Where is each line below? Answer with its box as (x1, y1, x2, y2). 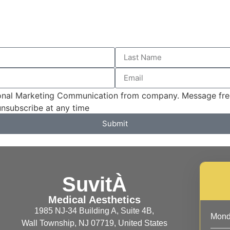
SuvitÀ (62, 172, 127, 196)
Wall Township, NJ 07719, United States (21, 218, 167, 227)
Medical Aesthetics (48, 194, 141, 205)
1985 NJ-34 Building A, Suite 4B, (34, 206, 155, 215)
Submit (102, 119, 128, 129)
